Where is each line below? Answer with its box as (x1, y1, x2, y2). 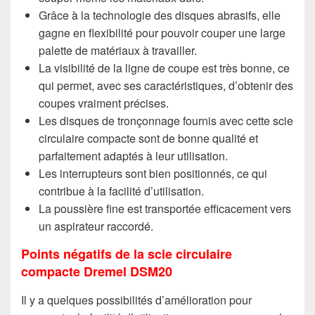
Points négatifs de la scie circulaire (21, 245, 232, 264)
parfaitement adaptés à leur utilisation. (39, 148, 228, 165)
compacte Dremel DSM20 (21, 262, 172, 281)
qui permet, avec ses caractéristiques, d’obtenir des (39, 77, 293, 94)
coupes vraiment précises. (39, 95, 169, 112)
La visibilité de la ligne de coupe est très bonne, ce (39, 60, 290, 77)
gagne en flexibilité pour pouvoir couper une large (39, 25, 285, 41)
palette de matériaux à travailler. (39, 42, 197, 59)
